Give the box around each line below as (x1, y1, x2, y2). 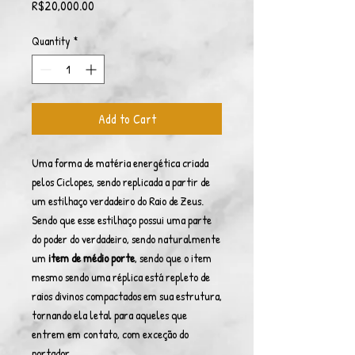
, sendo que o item (135, 250, 212, 266)
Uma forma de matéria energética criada (32, 155, 208, 171)
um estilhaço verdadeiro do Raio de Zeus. (32, 193, 204, 209)
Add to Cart (97, 110, 156, 128)
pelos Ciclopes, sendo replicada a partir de (32, 174, 210, 190)
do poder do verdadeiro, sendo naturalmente (32, 231, 220, 247)
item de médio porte (48, 250, 135, 266)
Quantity (32, 33, 71, 48)
